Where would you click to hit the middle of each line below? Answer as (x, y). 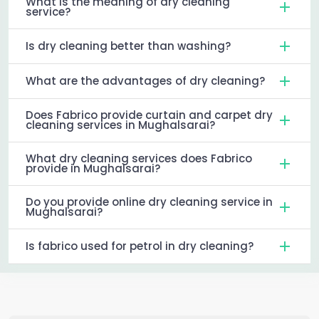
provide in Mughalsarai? (93, 169)
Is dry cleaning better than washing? (128, 46)
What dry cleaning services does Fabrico (139, 159)
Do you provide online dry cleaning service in (149, 202)
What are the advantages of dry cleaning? (145, 81)
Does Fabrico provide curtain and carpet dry (149, 115)
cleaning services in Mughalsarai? (120, 125)
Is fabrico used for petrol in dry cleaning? (140, 246)
